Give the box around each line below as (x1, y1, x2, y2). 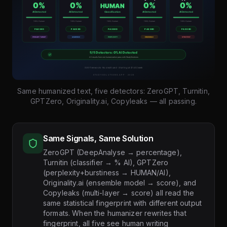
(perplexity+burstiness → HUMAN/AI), (43, 168, 171, 177)
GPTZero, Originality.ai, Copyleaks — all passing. (30, 96, 197, 105)
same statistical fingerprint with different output (43, 198, 202, 207)
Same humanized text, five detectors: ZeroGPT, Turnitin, (17, 86, 210, 95)
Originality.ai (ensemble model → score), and (43, 178, 197, 187)
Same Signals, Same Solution (43, 133, 154, 143)
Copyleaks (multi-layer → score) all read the (43, 188, 195, 197)
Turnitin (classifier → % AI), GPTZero (43, 158, 169, 167)
